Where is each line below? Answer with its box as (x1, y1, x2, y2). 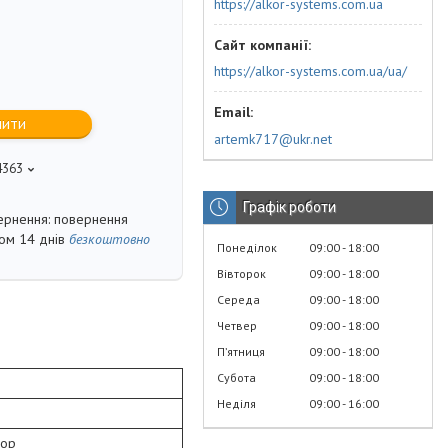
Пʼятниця (217, 343, 265, 359)
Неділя (217, 395, 256, 411)
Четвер (217, 317, 257, 333)
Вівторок (217, 265, 266, 281)
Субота (217, 369, 256, 385)
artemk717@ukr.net (214, 129, 332, 148)
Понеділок (217, 239, 277, 255)
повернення (54, 210, 128, 229)
